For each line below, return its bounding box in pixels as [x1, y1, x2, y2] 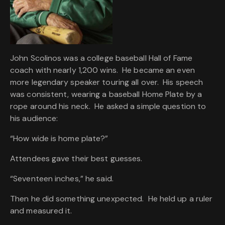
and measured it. [10, 205, 72, 216]
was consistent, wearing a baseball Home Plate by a [10, 89, 202, 100]
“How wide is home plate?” [10, 133, 108, 144]
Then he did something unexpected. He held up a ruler [10, 193, 213, 204]
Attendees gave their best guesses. [10, 153, 143, 164]
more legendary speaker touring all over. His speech [10, 77, 203, 88]
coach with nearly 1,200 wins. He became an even [10, 65, 195, 76]
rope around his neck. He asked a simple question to [10, 101, 206, 112]
